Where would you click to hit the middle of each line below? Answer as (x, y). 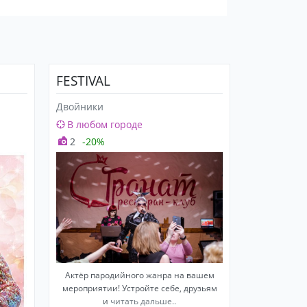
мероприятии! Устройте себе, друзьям (139, 288)
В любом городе (105, 124)
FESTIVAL (83, 80)
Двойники (80, 106)
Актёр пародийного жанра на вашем (139, 275)
